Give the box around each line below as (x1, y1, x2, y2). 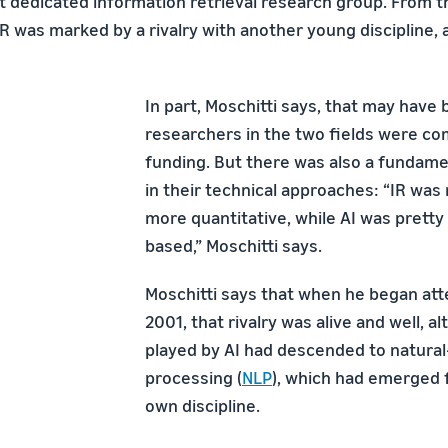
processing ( (145, 366, 242, 388)
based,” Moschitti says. (145, 234, 322, 256)
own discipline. (145, 394, 260, 416)
